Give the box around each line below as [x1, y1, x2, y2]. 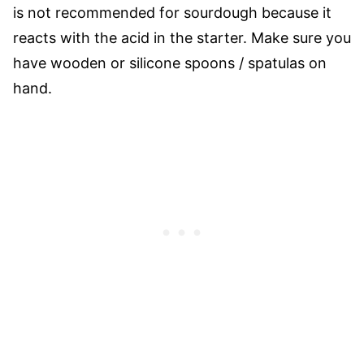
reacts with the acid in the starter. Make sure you [13, 29, 351, 46]
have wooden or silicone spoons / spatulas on [13, 54, 327, 71]
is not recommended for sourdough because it [13, 4, 331, 21]
